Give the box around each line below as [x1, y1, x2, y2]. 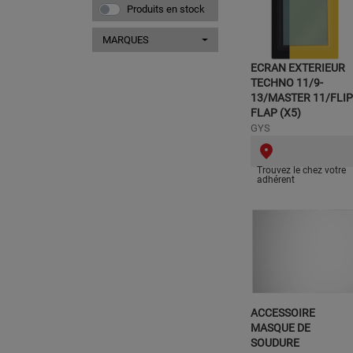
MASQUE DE [251, 321, 310, 334]
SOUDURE [251, 336, 299, 349]
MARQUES [102, 34, 149, 46]
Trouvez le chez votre [257, 165, 346, 176]
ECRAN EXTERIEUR [251, 61, 345, 74]
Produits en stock [127, 3, 205, 15]
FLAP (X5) [251, 106, 301, 119]
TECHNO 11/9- [251, 76, 323, 89]
